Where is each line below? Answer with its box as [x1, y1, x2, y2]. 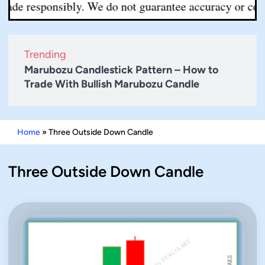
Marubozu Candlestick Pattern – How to [24, 63, 218, 76]
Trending [24, 47, 66, 61]
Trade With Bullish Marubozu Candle [24, 77, 199, 91]
